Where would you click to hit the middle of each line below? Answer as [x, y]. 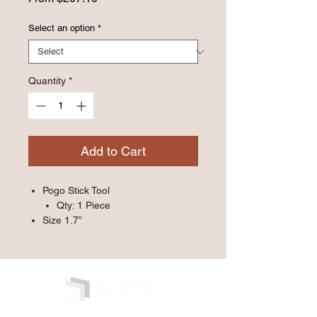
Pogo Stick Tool [76, 191]
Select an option [62, 28]
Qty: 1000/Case [91, 235]
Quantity [47, 81]
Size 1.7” [62, 220]
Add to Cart [113, 151]
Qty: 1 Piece [83, 206]
